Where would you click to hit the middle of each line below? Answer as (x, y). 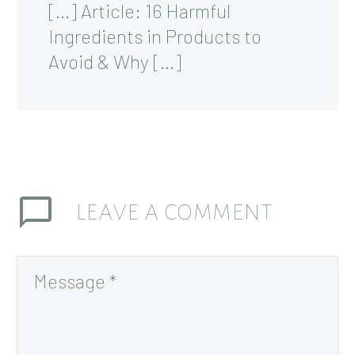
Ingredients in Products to (155, 36)
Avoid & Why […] (115, 61)
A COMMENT (209, 212)
